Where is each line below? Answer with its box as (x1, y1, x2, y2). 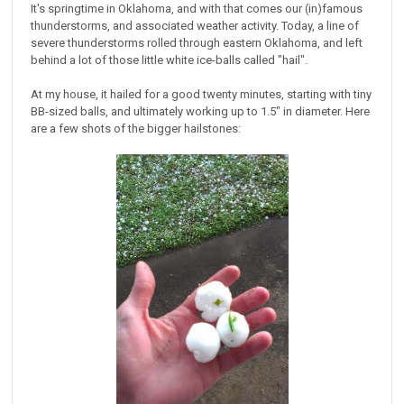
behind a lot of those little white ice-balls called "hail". (31, 53, 308, 68)
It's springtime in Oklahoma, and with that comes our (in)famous (31, 2, 363, 16)
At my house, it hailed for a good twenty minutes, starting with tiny (31, 87, 372, 102)
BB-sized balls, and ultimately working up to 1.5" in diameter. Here (31, 105, 371, 119)
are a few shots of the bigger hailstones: (31, 122, 242, 136)
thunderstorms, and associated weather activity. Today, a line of (31, 19, 360, 33)
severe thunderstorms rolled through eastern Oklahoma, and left (31, 36, 363, 50)
